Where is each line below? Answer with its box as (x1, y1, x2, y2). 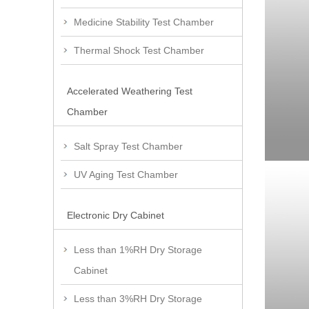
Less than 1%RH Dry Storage (74, 244, 202, 256)
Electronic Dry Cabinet (67, 210, 164, 221)
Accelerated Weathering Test (67, 86, 192, 97)
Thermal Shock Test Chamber (74, 45, 204, 57)
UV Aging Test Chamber (74, 169, 178, 181)
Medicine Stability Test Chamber (74, 17, 214, 28)
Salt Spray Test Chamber (74, 141, 183, 152)
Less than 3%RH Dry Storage (74, 293, 202, 305)
